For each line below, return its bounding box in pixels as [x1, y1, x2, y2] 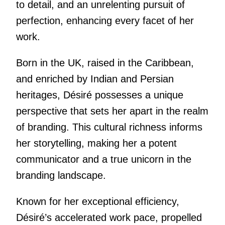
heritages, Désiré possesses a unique [16, 89, 183, 101]
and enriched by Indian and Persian [16, 73, 174, 85]
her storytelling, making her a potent [16, 138, 177, 149]
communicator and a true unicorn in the [16, 154, 191, 165]
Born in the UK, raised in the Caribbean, [16, 57, 194, 69]
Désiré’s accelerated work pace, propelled [16, 212, 202, 223]
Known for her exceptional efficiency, [16, 196, 179, 207]
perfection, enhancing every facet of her [16, 15, 194, 27]
